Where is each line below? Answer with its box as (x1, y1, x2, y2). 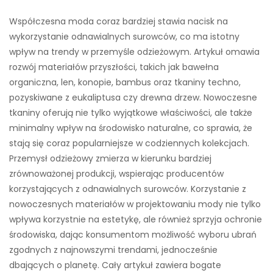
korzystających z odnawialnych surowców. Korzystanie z (9, 183, 246, 196)
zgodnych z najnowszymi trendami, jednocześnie (9, 244, 218, 257)
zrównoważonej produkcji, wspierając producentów (9, 168, 224, 180)
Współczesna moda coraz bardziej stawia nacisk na (9, 15, 228, 28)
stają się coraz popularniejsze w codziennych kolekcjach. (9, 137, 249, 150)
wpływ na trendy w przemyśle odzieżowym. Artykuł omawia (9, 46, 260, 58)
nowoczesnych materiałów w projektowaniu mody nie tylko (9, 198, 261, 211)
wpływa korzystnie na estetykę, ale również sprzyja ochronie (9, 213, 262, 226)
